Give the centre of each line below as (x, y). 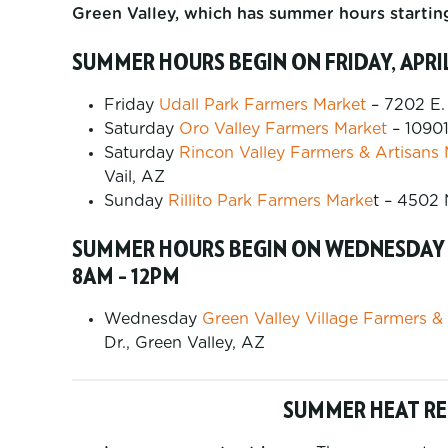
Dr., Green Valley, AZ (184, 343)
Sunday (136, 201)
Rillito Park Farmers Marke (270, 201)
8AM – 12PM (126, 277)
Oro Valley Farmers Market (283, 129)
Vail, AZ (134, 177)
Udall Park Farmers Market (262, 105)
